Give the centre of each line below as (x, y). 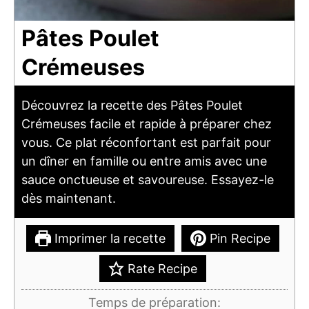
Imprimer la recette (108, 238)
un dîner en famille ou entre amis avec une (144, 161)
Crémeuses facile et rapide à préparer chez (147, 123)
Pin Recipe (239, 238)
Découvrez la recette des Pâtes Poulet (132, 105)
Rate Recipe (161, 268)
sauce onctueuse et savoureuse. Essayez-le (148, 179)
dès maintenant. (69, 198)
